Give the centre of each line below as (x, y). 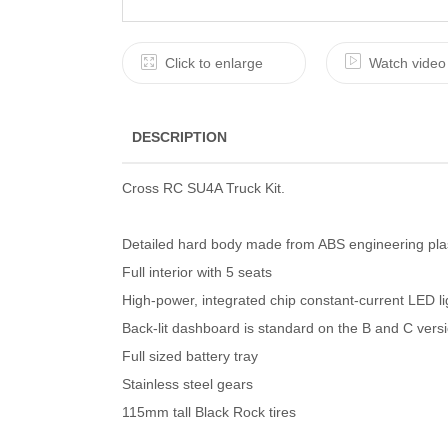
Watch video (407, 63)
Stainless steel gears (187, 384)
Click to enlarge (214, 63)
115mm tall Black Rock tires (209, 412)
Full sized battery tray (190, 356)
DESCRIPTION (179, 137)
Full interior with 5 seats (197, 272)
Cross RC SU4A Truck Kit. (203, 188)
